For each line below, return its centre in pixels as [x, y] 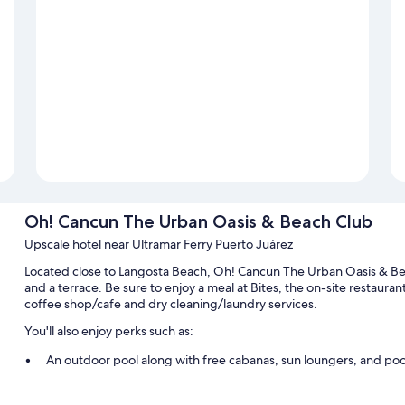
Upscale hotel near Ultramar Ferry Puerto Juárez [158, 245]
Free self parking [93, 384]
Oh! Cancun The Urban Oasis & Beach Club [198, 222]
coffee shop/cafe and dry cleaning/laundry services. [170, 304]
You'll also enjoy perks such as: [108, 331]
